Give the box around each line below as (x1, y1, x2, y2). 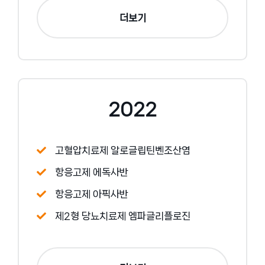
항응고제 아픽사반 (55, 189, 128, 200)
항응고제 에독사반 (55, 167, 128, 178)
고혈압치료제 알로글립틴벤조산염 (55, 145, 190, 156)
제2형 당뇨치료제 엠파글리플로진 (55, 211, 190, 222)
